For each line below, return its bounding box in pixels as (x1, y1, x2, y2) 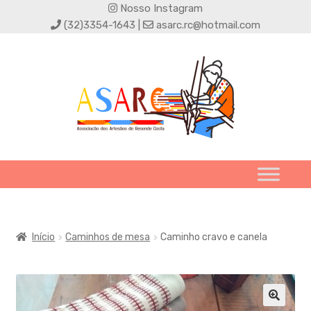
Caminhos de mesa (65, 230, 151, 243)
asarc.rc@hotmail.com (153, 19, 260, 31)
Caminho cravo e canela (160, 230, 268, 243)
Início (32, 230, 56, 243)
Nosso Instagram (117, 2, 203, 15)
